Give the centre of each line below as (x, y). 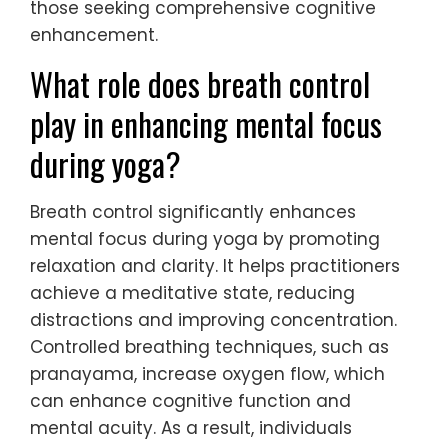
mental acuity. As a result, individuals (191, 428)
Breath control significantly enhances (193, 212)
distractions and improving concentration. (213, 320)
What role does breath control (200, 84)
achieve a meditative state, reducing (192, 293)
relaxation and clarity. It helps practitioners (215, 266)
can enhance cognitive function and (190, 401)
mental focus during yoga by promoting (205, 239)
